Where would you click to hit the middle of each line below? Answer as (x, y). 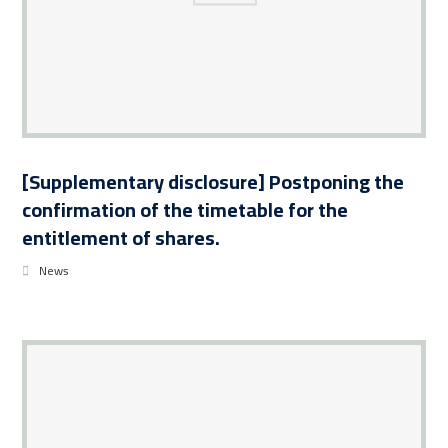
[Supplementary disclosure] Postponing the (213, 181)
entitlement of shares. (121, 237)
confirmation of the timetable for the (185, 209)
